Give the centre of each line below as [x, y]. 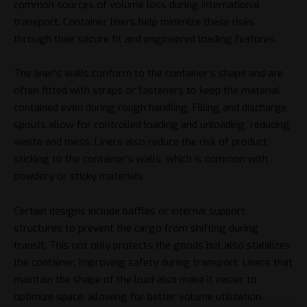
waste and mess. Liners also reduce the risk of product [140, 142]
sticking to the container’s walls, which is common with [141, 159]
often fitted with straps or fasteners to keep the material [147, 91]
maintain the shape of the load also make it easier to [135, 279]
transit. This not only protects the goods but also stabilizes [152, 245]
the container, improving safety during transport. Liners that [153, 262]
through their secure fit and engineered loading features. [145, 39]
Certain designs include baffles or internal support [130, 211]
